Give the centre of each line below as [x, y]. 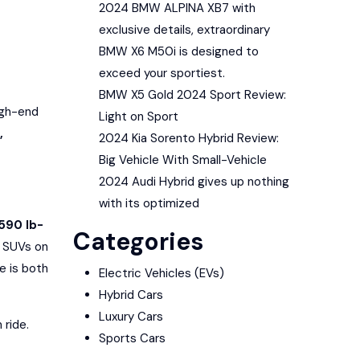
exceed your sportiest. [162, 73]
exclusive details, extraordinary [184, 30]
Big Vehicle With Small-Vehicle [183, 160]
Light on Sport [139, 117]
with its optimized [149, 203]
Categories [138, 241]
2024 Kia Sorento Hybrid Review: [189, 138]
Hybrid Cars [131, 295]
